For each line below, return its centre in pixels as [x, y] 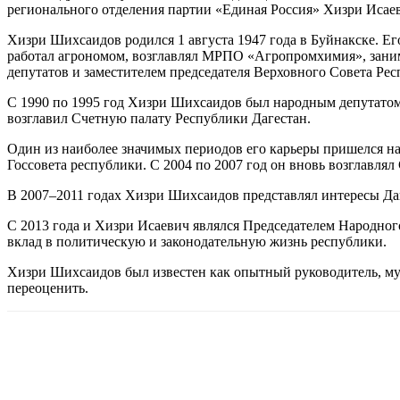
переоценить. [48, 287]
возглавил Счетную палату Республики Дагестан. [159, 118]
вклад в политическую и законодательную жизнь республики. [197, 241]
